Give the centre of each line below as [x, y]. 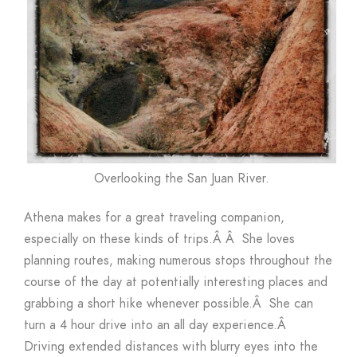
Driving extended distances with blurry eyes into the [171, 346]
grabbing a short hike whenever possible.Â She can [169, 303]
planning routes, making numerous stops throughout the [178, 260]
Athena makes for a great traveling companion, [154, 217]
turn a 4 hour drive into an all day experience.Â [157, 325]
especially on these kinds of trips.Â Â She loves [159, 239]
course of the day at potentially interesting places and [176, 282]
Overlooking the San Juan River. [182, 178]
